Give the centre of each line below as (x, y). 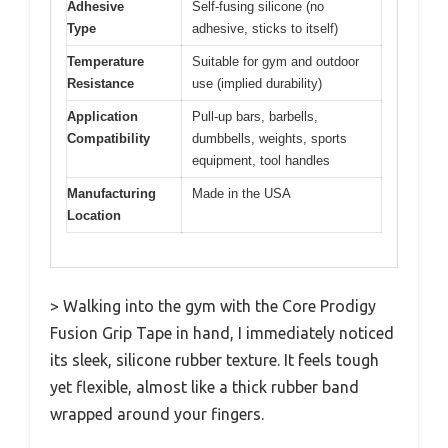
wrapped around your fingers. (157, 414)
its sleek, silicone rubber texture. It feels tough (214, 360)
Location (94, 215)
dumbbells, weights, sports (269, 138)
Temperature (105, 61)
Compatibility (108, 138)
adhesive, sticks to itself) (265, 28)
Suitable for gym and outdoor (275, 61)
